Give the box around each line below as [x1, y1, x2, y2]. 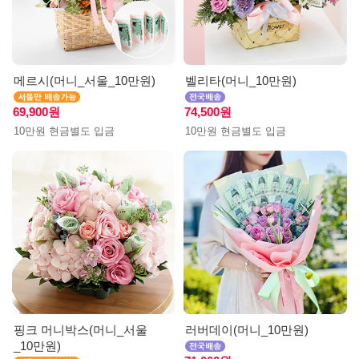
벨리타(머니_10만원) [185, 74, 296, 87]
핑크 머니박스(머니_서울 [14, 323, 147, 337]
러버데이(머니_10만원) [185, 323, 309, 337]
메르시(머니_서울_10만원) [14, 74, 155, 87]
